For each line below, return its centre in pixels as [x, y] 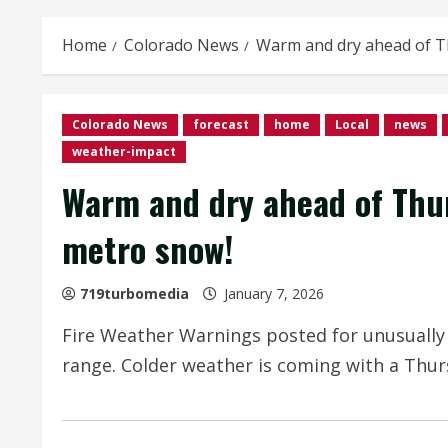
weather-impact [124, 151]
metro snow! [147, 248]
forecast [221, 124]
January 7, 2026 [274, 293]
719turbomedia [134, 293]
